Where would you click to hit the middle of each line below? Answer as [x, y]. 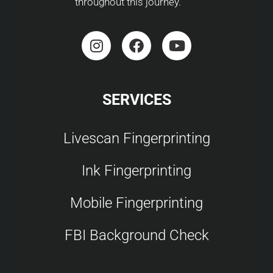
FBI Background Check [136, 235]
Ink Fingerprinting [136, 171]
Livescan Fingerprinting [136, 138]
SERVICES [136, 100]
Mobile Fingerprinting [136, 203]
